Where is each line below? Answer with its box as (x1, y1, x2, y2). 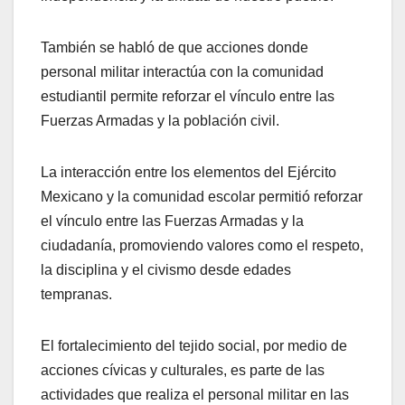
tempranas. (41, 287, 112, 303)
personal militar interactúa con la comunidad (41, 64, 324, 80)
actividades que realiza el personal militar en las (41, 387, 349, 403)
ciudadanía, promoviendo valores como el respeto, (41, 238, 363, 254)
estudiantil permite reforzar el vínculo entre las (41, 89, 334, 105)
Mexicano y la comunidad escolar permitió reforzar (41, 189, 363, 205)
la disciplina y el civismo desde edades (41, 262, 291, 278)
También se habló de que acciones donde (41, 40, 308, 56)
